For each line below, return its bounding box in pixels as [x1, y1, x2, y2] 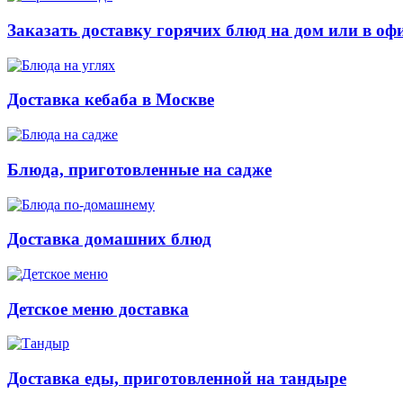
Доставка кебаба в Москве [7, 90, 214, 110]
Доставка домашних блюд [7, 229, 211, 249]
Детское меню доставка [7, 299, 189, 318]
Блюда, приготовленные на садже [7, 159, 272, 179]
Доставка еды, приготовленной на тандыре [7, 369, 346, 389]
